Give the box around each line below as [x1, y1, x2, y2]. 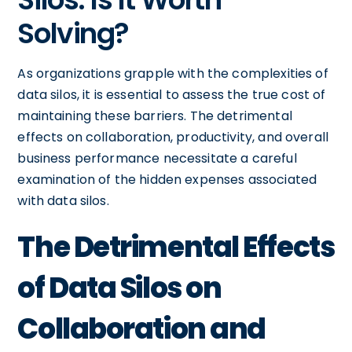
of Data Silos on [17, 267, 222, 308]
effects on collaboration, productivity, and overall [17, 127, 329, 146]
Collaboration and [17, 308, 266, 349]
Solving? [17, 13, 129, 53]
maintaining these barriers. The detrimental [17, 106, 292, 125]
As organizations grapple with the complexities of [17, 64, 328, 82]
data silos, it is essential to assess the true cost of [17, 85, 326, 104]
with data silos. [17, 191, 109, 210]
